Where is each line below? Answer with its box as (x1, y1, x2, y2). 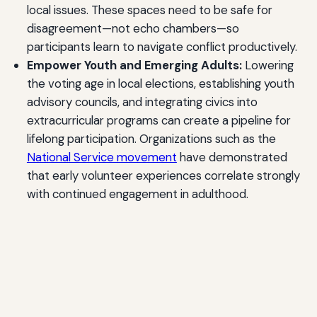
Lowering (241, 57, 294, 74)
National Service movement (26, 149, 177, 166)
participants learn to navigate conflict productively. (26, 39, 297, 55)
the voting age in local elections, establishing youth (26, 76, 294, 92)
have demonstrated (176, 149, 287, 166)
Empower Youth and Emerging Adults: (26, 57, 242, 74)
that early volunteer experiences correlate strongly (26, 168, 300, 184)
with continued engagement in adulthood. (26, 186, 248, 202)
